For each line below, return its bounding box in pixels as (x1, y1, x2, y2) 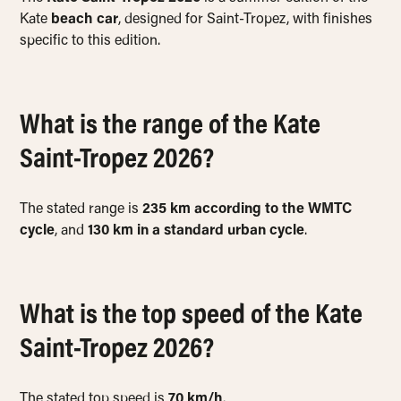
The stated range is (20, 202, 143, 218)
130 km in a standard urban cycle (88, 224, 305, 239)
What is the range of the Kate (20, 112, 321, 141)
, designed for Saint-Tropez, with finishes (118, 13, 373, 28)
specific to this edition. (20, 34, 161, 49)
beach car (51, 13, 119, 28)
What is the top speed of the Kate (20, 302, 363, 331)
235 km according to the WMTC (142, 202, 353, 218)
